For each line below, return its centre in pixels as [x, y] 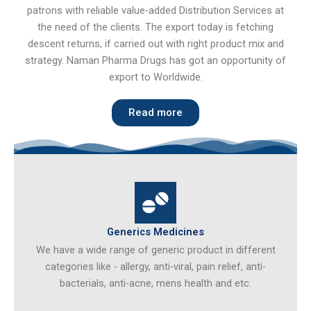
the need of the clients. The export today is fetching [155, 27]
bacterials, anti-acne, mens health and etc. [155, 283]
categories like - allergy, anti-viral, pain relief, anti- [155, 266]
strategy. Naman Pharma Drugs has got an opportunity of [155, 60]
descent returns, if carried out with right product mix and [155, 44]
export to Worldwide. [155, 77]
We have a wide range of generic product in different [155, 250]
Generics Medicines [155, 232]
